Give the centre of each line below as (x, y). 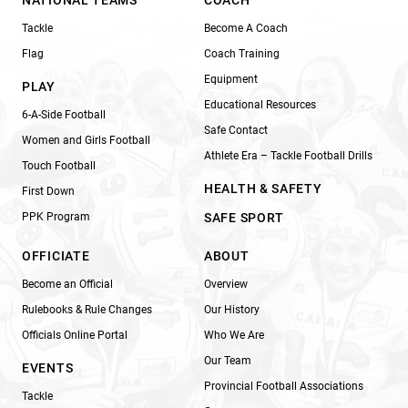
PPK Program (56, 216)
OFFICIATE (56, 255)
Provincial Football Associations (284, 386)
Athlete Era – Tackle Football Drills (288, 155)
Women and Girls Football (86, 140)
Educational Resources (260, 104)
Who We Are (234, 335)
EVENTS (48, 367)
